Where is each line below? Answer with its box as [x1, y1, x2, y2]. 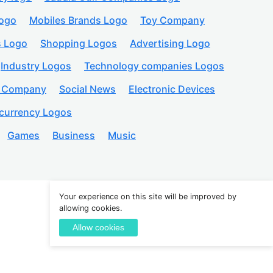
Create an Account [165, 222, 252, 235]
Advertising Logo [130, 37, 210, 49]
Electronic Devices [129, 83, 215, 96]
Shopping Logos [40, 37, 117, 49]
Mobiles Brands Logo [29, 13, 127, 26]
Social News [59, 83, 116, 96]
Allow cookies [73, 223, 124, 232]
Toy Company [140, 13, 205, 26]
